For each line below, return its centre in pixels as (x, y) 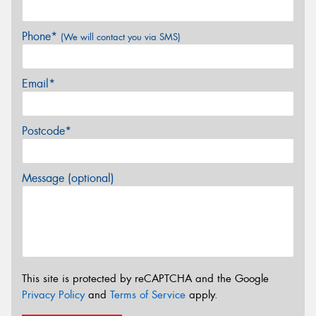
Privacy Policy (53, 294)
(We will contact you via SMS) (121, 37)
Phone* (41, 37)
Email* (38, 84)
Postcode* (47, 131)
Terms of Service (148, 294)
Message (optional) (68, 178)
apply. (202, 294)
